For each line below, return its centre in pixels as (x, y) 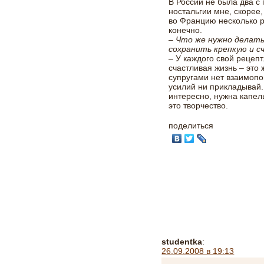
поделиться (191, 126)
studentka (182, 242)
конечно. (186, 30)
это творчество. (199, 105)
